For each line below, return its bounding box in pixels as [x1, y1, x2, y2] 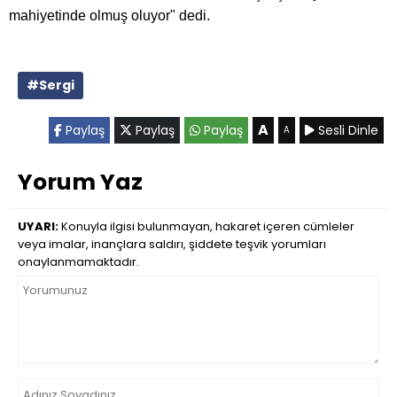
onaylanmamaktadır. [18, 253, 139, 270]
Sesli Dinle [315, 121, 378, 139]
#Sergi [27, 76, 74, 94]
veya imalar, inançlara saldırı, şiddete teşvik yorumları [18, 236, 326, 253]
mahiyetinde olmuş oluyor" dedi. [9, 8, 210, 23]
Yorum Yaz [18, 167, 143, 198]
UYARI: [18, 218, 58, 235]
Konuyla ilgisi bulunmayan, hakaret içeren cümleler [58, 218, 354, 235]
